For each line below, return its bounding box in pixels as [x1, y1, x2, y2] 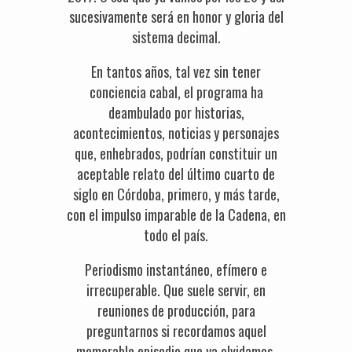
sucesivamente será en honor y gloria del [68, 6, 284, 27]
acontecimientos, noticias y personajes [73, 123, 279, 143]
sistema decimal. [131, 27, 221, 47]
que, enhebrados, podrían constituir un [75, 143, 277, 163]
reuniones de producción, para [97, 300, 255, 321]
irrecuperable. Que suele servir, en [86, 280, 266, 300]
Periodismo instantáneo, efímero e [85, 259, 267, 280]
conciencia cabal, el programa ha [89, 82, 263, 102]
